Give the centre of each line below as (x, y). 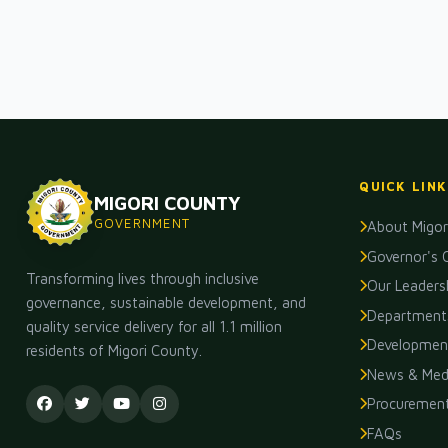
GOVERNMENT (142, 223)
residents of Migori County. (113, 351)
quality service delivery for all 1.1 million (153, 327)
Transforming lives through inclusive (142, 279)
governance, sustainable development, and (165, 303)
